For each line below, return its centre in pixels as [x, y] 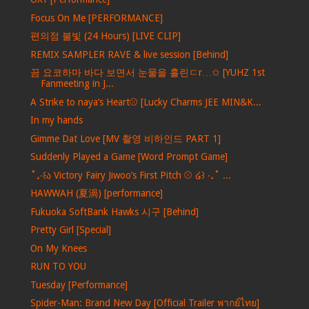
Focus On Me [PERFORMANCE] [96, 18]
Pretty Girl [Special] [70, 230]
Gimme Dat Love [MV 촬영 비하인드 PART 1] [125, 138]
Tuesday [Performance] [79, 285]
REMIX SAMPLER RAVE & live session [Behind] [129, 54]
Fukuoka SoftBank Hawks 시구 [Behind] [114, 211]
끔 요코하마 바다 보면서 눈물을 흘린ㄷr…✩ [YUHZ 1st [147, 73]
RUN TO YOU [58, 267]
